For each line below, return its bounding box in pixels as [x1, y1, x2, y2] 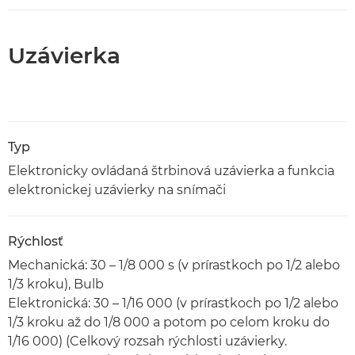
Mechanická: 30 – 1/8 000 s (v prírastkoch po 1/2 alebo [8, 258, 340, 273]
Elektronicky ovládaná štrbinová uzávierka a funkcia [8, 163, 334, 178]
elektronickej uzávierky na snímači [8, 182, 226, 197]
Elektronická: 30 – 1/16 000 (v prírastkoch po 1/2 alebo [8, 296, 338, 311]
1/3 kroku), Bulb [8, 277, 104, 292]
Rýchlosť [8, 234, 63, 249]
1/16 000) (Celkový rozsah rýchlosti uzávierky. [8, 334, 287, 349]
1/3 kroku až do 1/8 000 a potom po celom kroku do [8, 315, 330, 330]
